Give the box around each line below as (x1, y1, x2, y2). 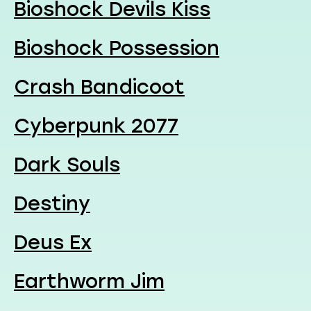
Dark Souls (14, 152, 120, 176)
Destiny (14, 191, 90, 215)
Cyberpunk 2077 (14, 113, 178, 137)
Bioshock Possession (14, 35, 219, 60)
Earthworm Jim (14, 269, 165, 293)
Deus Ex (14, 230, 92, 254)
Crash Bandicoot (14, 74, 185, 99)
